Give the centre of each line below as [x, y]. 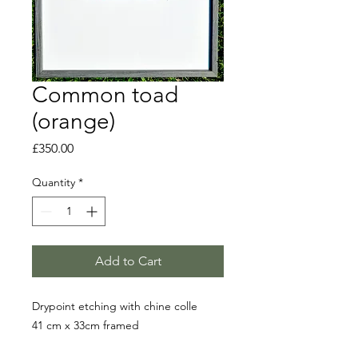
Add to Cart [128, 261]
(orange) [74, 121]
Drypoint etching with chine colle [115, 306]
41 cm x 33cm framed [86, 325]
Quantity [54, 182]
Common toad [105, 94]
